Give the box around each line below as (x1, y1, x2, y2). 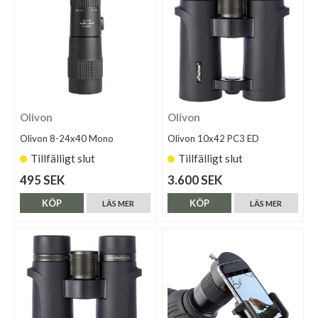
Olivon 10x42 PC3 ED (168, 133, 260, 145)
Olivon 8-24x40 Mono (20, 133, 114, 145)
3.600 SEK (168, 172, 223, 188)
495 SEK (20, 172, 65, 188)
